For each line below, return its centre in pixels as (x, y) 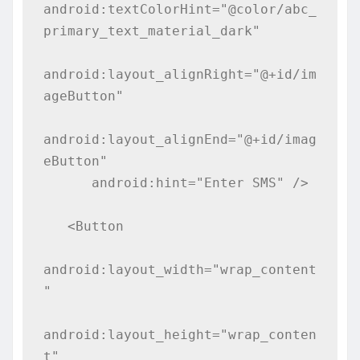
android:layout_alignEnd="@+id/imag (180, 139)
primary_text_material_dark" (151, 31)
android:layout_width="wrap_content (180, 269)
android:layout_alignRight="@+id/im (180, 74)
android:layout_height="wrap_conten (180, 334)
